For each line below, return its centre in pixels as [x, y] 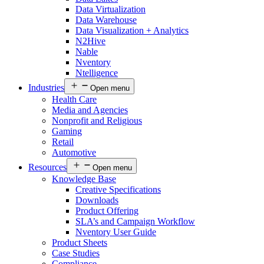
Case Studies [76, 253]
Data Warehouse [106, 19]
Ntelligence [97, 72]
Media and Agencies [90, 110]
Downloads [97, 200]
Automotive [74, 152]
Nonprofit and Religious [97, 120]
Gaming [67, 131]
